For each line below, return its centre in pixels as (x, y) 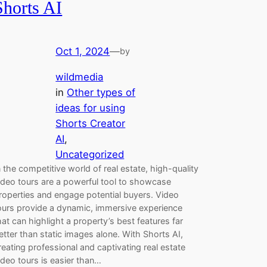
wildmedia (80, 77)
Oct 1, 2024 (83, 51)
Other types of (101, 92)
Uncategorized (90, 154)
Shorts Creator (91, 123)
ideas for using (91, 108)
